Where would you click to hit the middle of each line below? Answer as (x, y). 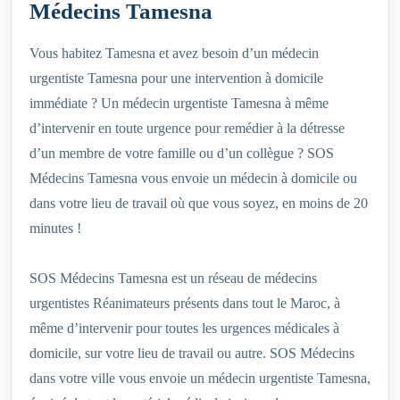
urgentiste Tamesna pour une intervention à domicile (176, 79)
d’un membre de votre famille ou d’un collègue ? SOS (182, 154)
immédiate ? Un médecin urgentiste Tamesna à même (179, 104)
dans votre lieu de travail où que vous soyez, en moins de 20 (199, 204)
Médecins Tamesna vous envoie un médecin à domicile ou (193, 179)
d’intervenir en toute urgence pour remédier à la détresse (187, 129)
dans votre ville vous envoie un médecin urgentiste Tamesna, (200, 379)
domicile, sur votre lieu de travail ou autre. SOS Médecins (192, 354)
